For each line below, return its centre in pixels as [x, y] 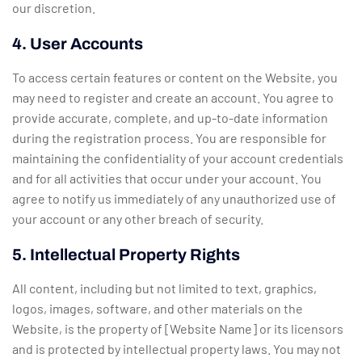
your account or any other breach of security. [138, 219]
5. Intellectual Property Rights [126, 255]
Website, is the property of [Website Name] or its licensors [178, 329]
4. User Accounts [78, 44]
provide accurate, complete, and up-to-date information [170, 118]
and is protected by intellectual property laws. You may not [177, 349]
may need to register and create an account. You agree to [173, 98]
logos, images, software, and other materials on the [158, 309]
